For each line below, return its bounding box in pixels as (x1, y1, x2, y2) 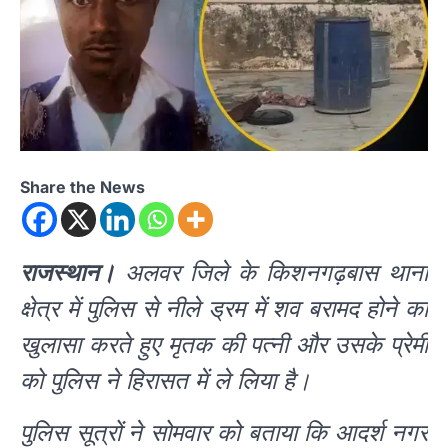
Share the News (20, 176, 145, 197)
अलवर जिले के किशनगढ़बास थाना (115, 257, 428, 287)
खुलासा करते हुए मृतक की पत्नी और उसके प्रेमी (20, 329, 428, 359)
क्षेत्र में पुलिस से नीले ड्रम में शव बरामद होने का (20, 293, 428, 323)
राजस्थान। (20, 257, 115, 287)
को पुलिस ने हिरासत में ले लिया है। (20, 365, 311, 395)
